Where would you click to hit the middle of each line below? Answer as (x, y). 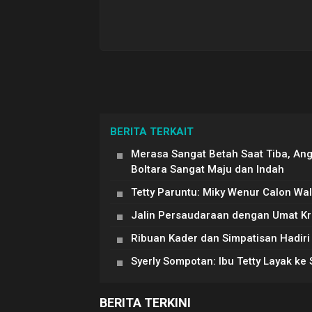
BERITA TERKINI (145, 303)
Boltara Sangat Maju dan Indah (208, 170)
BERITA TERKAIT (152, 132)
